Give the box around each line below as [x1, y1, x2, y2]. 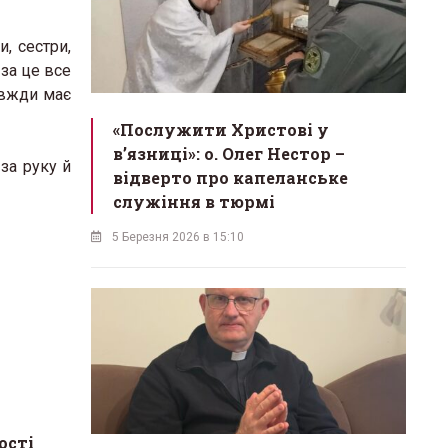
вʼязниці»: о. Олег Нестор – [113, 143, 345, 165]
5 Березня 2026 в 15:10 [112, 230, 244, 245]
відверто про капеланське [113, 167, 348, 189]
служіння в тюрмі [113, 191, 275, 213]
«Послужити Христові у [113, 119, 329, 141]
